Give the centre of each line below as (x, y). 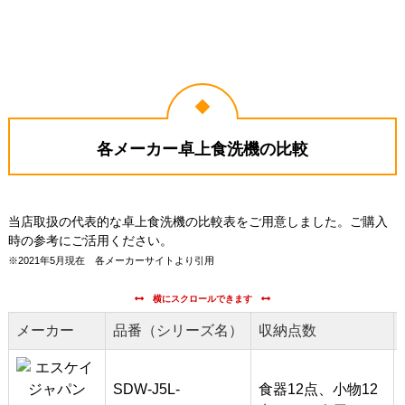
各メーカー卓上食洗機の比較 (202, 149)
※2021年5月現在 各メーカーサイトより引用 (111, 260)
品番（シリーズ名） (178, 330)
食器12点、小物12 (318, 389)
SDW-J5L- (146, 389)
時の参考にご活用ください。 (90, 240)
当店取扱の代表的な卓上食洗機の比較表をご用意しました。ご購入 (198, 221)
